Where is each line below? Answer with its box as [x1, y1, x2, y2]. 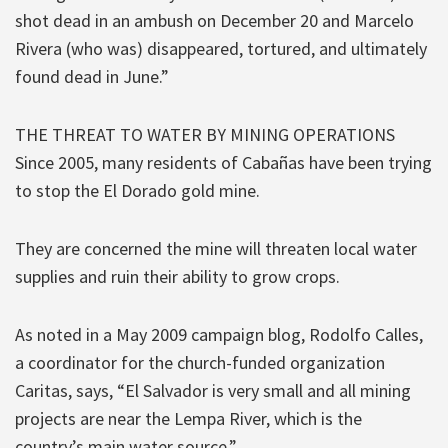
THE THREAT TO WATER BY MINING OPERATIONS [15, 122, 395, 146]
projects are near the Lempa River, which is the [15, 406, 362, 430]
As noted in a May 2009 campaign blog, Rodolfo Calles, [15, 322, 423, 346]
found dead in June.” [15, 64, 169, 88]
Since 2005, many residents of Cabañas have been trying [15, 150, 432, 174]
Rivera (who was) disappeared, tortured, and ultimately [15, 36, 427, 60]
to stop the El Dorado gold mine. [15, 178, 260, 202]
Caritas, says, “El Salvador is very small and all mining [15, 378, 411, 402]
